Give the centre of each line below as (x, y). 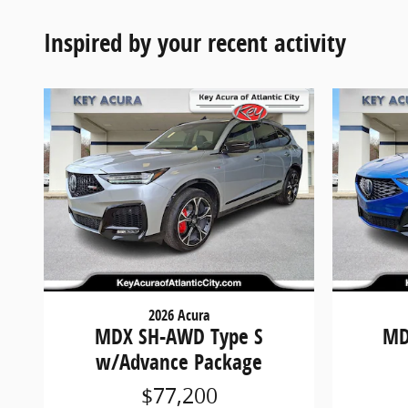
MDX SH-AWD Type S (179, 337)
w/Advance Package (179, 362)
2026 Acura (179, 316)
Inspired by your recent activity (195, 43)
